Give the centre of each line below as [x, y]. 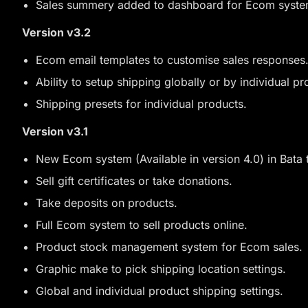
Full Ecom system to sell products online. [142, 225]
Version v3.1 [55, 131]
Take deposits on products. [107, 203]
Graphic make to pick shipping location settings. [161, 269]
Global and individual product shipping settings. [161, 291]
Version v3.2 [56, 32]
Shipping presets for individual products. [141, 104]
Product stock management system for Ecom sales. [169, 247]
